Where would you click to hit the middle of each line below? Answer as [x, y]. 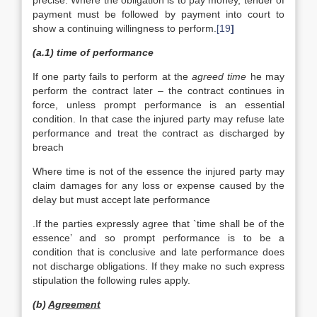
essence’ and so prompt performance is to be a [158, 238]
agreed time [221, 76]
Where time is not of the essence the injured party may [158, 171]
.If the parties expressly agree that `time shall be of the [158, 224]
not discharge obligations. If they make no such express [158, 266]
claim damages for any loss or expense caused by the [158, 185]
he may [267, 76]
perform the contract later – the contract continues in [158, 91]
